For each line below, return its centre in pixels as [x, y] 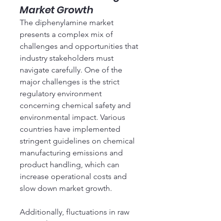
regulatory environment [61, 93]
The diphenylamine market [67, 22]
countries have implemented [70, 129]
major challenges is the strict [70, 82]
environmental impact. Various [73, 117]
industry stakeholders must [67, 58]
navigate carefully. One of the [71, 70]
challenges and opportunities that [79, 46]
